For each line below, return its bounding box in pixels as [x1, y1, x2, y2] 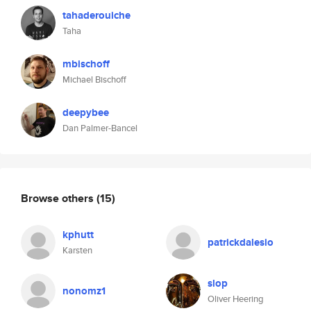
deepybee [62, 105, 109, 120]
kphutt [62, 227, 94, 242]
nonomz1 [62, 283, 106, 299]
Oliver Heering [208, 292, 264, 305]
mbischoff [62, 56, 110, 72]
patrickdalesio [208, 235, 274, 250]
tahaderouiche [62, 8, 131, 23]
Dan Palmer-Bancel [62, 121, 137, 135]
